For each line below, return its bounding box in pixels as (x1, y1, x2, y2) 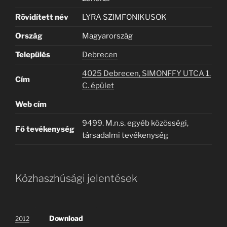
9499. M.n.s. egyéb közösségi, (82, 118, 188, 128)
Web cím (15, 99, 47, 109)
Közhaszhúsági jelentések (15, 172, 137, 184)
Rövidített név (15, 12, 68, 22)
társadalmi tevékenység (82, 130, 168, 140)
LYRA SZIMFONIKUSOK (82, 12, 167, 22)
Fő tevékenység (15, 124, 74, 134)
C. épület (82, 81, 114, 90)
